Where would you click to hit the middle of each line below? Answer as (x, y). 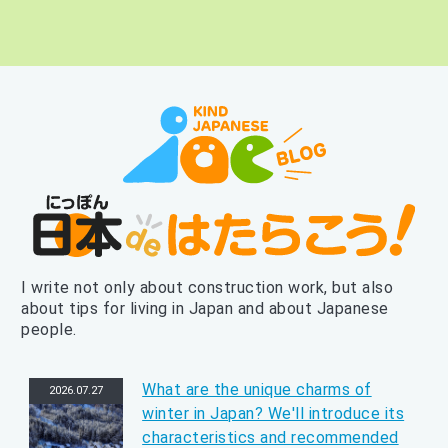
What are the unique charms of (257, 390)
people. (49, 330)
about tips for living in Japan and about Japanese (205, 309)
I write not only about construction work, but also (207, 288)
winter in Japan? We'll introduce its (273, 414)
